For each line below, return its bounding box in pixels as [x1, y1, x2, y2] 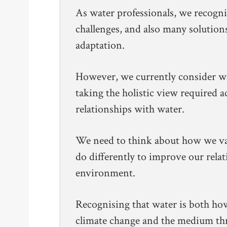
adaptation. [75, 38, 125, 53]
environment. [75, 166, 135, 180]
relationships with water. [75, 102, 184, 117]
